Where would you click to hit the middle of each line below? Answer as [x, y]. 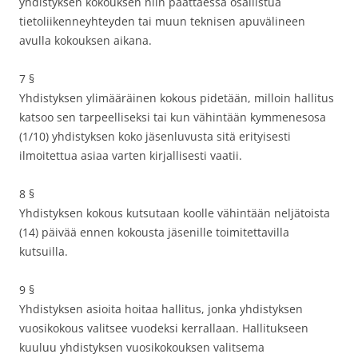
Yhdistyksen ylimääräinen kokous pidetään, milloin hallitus [177, 98]
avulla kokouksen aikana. [86, 40]
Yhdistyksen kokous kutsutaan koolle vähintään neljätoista [175, 213]
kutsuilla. [44, 251]
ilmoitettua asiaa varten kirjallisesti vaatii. [131, 155]
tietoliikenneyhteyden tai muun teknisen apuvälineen [162, 21]
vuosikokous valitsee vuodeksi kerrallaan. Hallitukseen [164, 328]
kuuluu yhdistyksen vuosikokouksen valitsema [142, 347]
